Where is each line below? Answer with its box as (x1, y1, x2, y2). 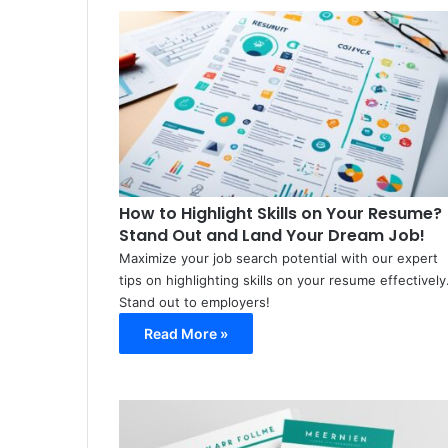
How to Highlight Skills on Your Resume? (118, 202, 442, 226)
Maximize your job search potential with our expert (118, 250, 438, 267)
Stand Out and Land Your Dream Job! (118, 224, 425, 248)
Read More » (143, 325, 228, 343)
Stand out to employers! (118, 294, 270, 311)
